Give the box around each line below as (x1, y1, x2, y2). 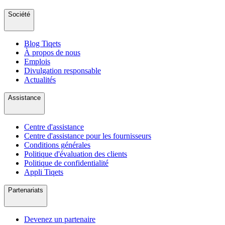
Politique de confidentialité (24, 159, 108, 168)
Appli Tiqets (24, 168, 63, 177)
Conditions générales (24, 141, 90, 150)
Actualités (24, 75, 56, 84)
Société (8, 11, 30, 19)
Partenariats (8, 186, 43, 194)
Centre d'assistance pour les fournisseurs (24, 132, 151, 141)
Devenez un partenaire (24, 215, 95, 224)
